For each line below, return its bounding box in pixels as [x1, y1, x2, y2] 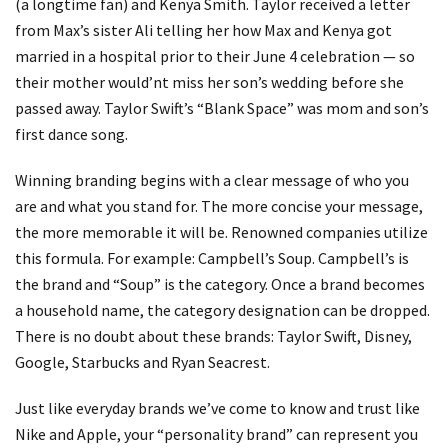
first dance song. [15, 124, 128, 144]
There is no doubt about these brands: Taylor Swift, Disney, [15, 326, 412, 346]
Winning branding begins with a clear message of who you [15, 170, 409, 190]
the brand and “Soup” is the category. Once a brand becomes [15, 274, 425, 294]
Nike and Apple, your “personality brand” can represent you [15, 424, 418, 444]
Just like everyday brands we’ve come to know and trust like [15, 398, 420, 418]
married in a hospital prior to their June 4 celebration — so [15, 46, 415, 66]
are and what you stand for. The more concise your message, [15, 196, 423, 216]
